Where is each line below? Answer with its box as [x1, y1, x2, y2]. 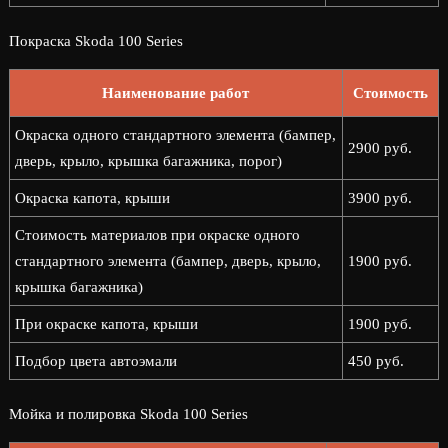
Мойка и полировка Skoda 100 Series [8, 406, 248, 422]
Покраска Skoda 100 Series [8, 33, 183, 49]
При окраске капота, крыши [14, 316, 198, 332]
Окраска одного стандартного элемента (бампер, [14, 127, 336, 143]
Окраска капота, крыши [14, 190, 170, 206]
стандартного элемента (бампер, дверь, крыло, [14, 253, 321, 269]
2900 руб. [347, 140, 412, 156]
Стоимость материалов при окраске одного [14, 227, 300, 243]
